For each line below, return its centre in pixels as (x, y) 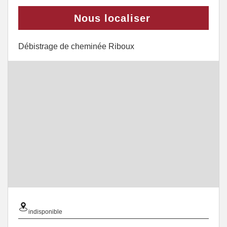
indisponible (45, 212)
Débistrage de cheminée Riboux (76, 46)
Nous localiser (112, 18)
